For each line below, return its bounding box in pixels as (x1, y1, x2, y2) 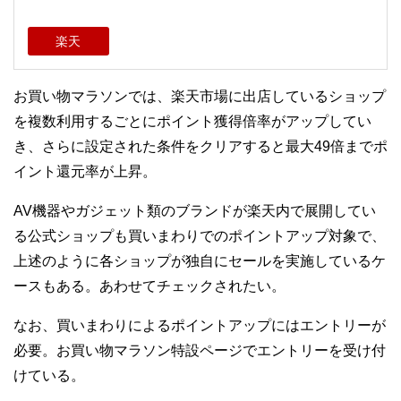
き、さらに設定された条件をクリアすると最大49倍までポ (13, 139, 388, 154)
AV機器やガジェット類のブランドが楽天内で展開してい (13, 203, 376, 218)
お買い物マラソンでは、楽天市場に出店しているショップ (13, 89, 386, 104)
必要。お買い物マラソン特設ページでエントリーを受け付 (13, 343, 386, 358)
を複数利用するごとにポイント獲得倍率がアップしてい (13, 114, 371, 129)
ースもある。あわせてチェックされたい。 (13, 278, 286, 294)
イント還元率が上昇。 (13, 164, 157, 179)
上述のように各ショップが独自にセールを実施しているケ (13, 253, 386, 269)
